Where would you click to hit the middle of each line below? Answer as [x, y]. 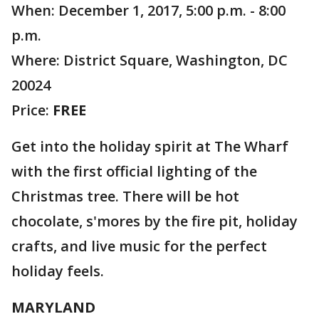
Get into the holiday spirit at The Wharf [150, 146]
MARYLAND [53, 307]
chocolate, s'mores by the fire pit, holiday [155, 221]
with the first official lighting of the [134, 171]
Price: [32, 110]
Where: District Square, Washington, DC [150, 60]
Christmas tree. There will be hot [125, 196]
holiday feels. [58, 271]
